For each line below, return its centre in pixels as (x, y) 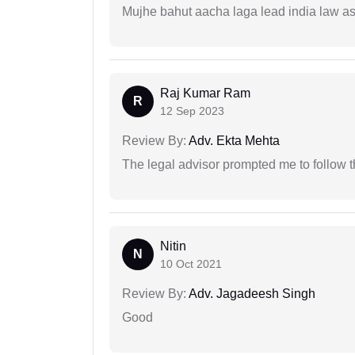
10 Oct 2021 (191, 264)
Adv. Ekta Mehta (233, 141)
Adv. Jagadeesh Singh (251, 294)
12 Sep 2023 (192, 111)
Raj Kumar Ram (205, 94)
